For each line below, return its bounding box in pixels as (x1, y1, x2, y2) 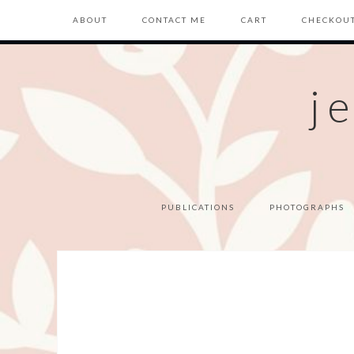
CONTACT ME (142, 15, 206, 24)
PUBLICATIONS (160, 202, 235, 212)
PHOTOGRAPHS (269, 202, 345, 212)
